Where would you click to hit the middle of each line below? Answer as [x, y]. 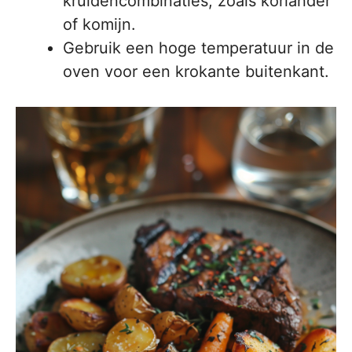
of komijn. [99, 25]
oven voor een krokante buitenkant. [196, 72]
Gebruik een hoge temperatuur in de [198, 48]
